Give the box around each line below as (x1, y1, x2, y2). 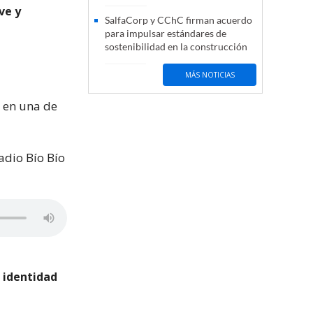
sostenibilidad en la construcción (105, 41, 247, 53)
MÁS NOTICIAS (184, 69, 235, 80)
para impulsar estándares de (105, 27, 226, 40)
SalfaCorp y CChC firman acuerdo (105, 14, 252, 27)
